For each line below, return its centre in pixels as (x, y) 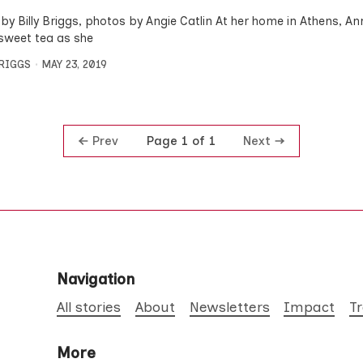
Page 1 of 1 (181, 141)
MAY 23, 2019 (74, 64)
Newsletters (229, 306)
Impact (310, 306)
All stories (89, 306)
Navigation (96, 280)
